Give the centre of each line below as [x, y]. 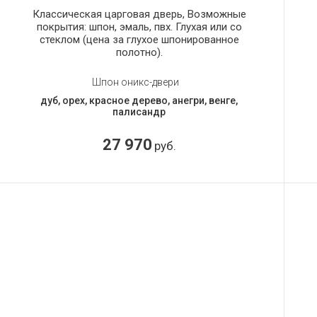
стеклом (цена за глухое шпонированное [139, 39]
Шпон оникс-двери [136, 82]
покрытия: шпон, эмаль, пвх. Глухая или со [139, 27]
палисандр [139, 111]
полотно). [139, 52]
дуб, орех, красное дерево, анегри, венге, [139, 100]
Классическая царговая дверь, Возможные [139, 14]
